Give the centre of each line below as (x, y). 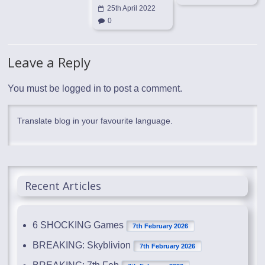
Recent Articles (63, 185)
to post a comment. (142, 88)
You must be (35, 88)
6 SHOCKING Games (78, 225)
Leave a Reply (49, 62)
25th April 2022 (131, 8)
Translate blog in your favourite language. (95, 120)
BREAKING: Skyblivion (82, 245)
